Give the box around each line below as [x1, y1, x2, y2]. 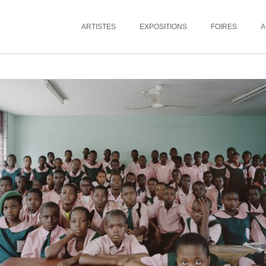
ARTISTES [81, 23, 116, 31]
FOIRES [211, 23, 237, 31]
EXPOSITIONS [140, 23, 187, 31]
